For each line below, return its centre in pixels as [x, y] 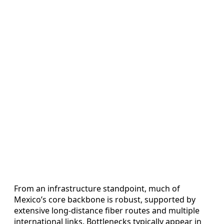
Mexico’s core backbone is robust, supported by [105, 199]
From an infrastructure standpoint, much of [97, 188]
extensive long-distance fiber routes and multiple [107, 210]
